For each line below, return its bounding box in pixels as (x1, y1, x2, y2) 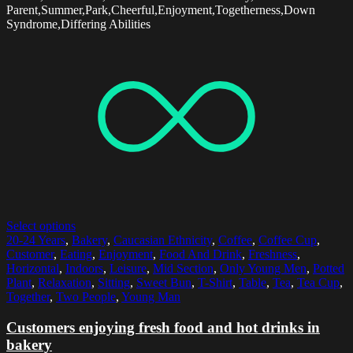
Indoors (65, 261, 103, 275)
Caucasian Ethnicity (113, 232, 212, 247)
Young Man (121, 289, 180, 303)
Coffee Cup (258, 232, 317, 247)
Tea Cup (297, 275, 340, 289)
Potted (313, 261, 344, 275)
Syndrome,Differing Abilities (6, 17, 150, 31)
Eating (60, 247, 92, 261)
